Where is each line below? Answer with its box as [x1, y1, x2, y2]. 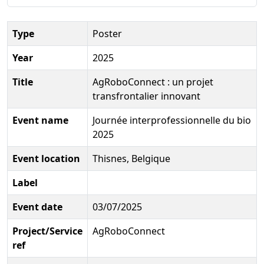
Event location [12, 151, 80, 165]
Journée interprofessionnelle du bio [93, 113, 251, 127]
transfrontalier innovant [93, 89, 200, 103]
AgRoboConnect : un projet [93, 75, 213, 88]
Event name [12, 113, 68, 127]
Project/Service [12, 224, 82, 237]
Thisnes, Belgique [93, 151, 170, 165]
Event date [12, 200, 62, 213]
